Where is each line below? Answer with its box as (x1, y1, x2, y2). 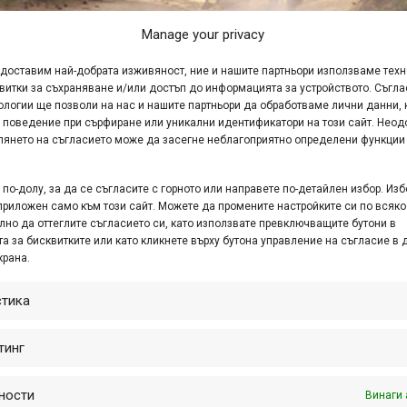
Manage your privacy (142, 26, 265, 43)
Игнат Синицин (35, 295, 136, 313)
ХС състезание (11, 317, 109, 335)
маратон (143, 295, 199, 313)
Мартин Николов (205, 295, 319, 313)
